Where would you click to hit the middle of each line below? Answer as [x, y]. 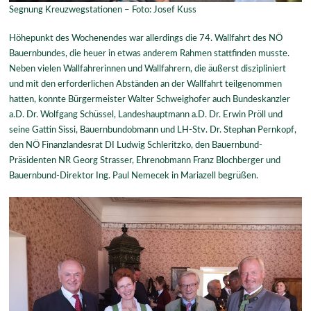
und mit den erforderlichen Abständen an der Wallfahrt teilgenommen [146, 84]
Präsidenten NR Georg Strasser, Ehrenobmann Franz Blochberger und [145, 161]
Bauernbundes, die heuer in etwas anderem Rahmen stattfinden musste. [150, 54]
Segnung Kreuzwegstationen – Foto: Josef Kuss [103, 9]
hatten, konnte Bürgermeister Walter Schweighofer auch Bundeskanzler [150, 100]
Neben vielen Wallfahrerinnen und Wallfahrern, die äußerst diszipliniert [148, 69]
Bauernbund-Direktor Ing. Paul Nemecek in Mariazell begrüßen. [134, 176]
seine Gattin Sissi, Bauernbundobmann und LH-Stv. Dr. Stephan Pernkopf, [153, 130]
